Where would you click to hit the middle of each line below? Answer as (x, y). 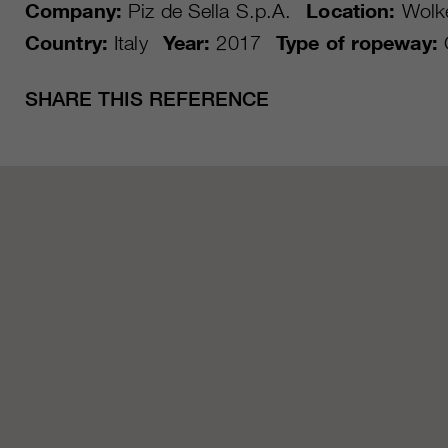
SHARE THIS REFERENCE (147, 99)
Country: (66, 43)
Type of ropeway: (356, 43)
